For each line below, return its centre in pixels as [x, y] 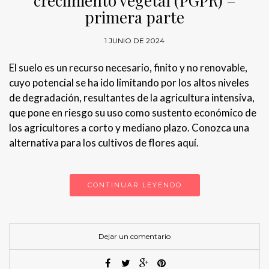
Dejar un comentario [134, 237]
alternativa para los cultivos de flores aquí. [104, 143]
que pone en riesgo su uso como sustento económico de [133, 113]
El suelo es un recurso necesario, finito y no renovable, [128, 68]
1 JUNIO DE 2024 [134, 41]
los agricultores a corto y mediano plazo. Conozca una [129, 128]
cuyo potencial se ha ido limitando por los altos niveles [129, 83]
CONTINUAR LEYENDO [134, 185]
